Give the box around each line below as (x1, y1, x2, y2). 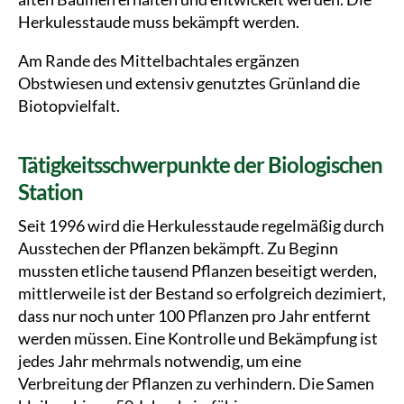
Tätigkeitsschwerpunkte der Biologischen (18, 151, 383, 178)
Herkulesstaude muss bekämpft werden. (18, 12, 299, 32)
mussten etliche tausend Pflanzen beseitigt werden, (18, 261, 377, 280)
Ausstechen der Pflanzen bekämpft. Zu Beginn (18, 238, 338, 258)
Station (18, 179, 84, 205)
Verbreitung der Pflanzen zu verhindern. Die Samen (18, 373, 374, 393)
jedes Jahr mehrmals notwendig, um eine (18, 351, 301, 371)
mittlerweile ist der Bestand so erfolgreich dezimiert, (18, 283, 386, 303)
